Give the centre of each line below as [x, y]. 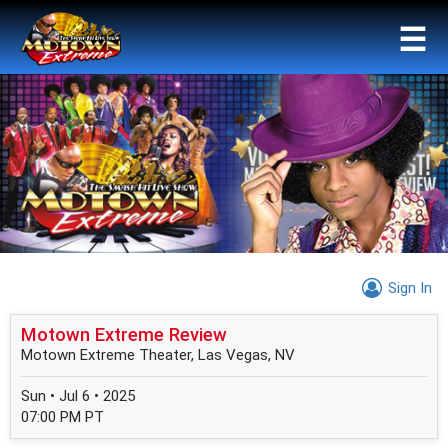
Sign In [410, 288]
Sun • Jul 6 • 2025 [78, 396]
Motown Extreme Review [124, 335]
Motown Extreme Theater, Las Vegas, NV [158, 355]
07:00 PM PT [62, 417]
